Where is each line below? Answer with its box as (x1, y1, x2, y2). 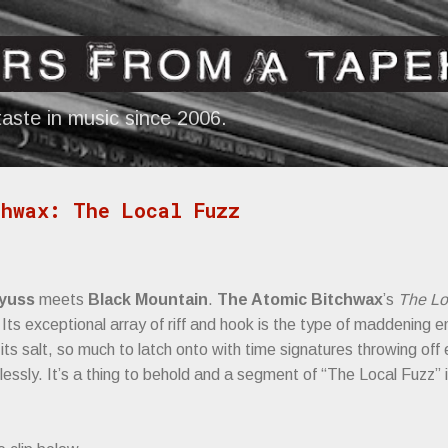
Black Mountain (88, 291, 208, 309)
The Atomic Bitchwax (217, 291, 383, 309)
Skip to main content (130, 14, 318, 36)
